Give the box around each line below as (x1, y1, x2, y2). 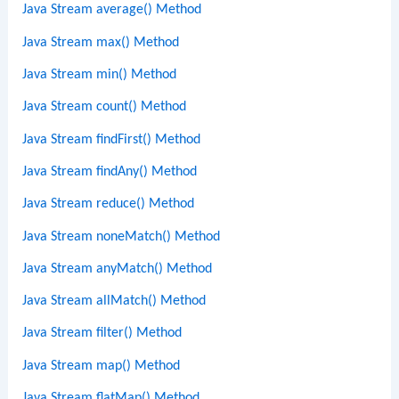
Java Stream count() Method (22, 100, 187, 115)
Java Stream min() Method (22, 68, 177, 83)
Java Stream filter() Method (22, 326, 183, 341)
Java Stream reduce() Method (22, 197, 195, 212)
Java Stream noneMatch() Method (22, 229, 221, 244)
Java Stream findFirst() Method (22, 132, 201, 147)
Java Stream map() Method (22, 358, 181, 373)
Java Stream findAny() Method (22, 164, 198, 179)
